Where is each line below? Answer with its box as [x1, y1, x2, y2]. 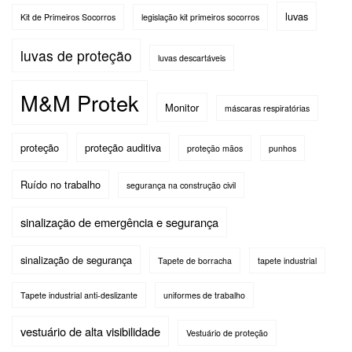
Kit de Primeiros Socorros [20, 10, 115, 23]
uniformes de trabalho [163, 288, 245, 301]
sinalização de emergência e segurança [20, 213, 218, 230]
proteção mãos [187, 141, 243, 154]
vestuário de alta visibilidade [20, 322, 160, 339]
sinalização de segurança [20, 251, 132, 267]
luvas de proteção [20, 45, 132, 65]
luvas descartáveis [158, 51, 225, 64]
